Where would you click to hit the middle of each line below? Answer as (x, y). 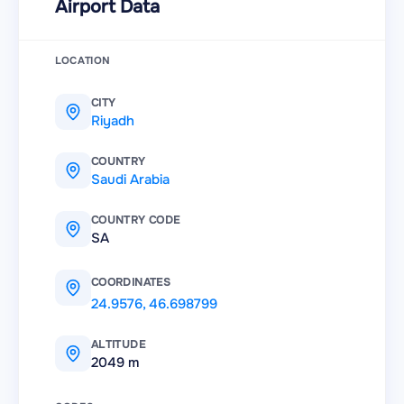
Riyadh (113, 121)
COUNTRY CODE (136, 220)
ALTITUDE (118, 345)
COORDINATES (131, 283)
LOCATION (83, 61)
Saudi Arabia (130, 180)
